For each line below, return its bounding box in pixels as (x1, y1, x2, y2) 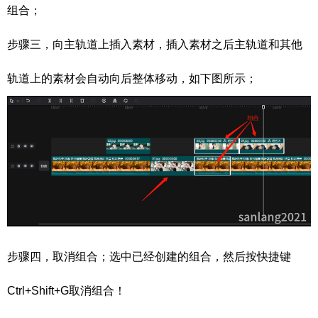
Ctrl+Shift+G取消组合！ (7, 285, 126, 297)
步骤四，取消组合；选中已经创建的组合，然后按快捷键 (7, 251, 291, 263)
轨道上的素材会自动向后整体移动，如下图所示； (7, 72, 257, 85)
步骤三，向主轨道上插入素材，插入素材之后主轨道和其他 (7, 38, 302, 51)
